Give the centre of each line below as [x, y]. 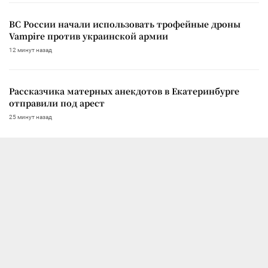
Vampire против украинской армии [89, 36]
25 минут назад [31, 117]
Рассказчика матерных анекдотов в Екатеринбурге [124, 91]
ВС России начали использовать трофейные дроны [125, 24]
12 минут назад [31, 50]
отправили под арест [57, 103]
